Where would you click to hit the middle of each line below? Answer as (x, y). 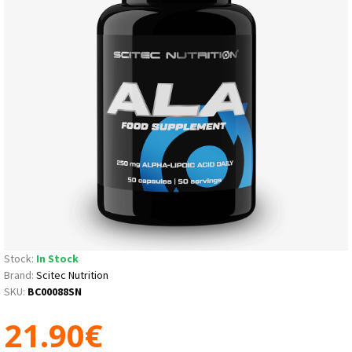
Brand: (19, 275)
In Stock (57, 258)
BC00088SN (55, 291)
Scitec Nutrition (72, 275)
